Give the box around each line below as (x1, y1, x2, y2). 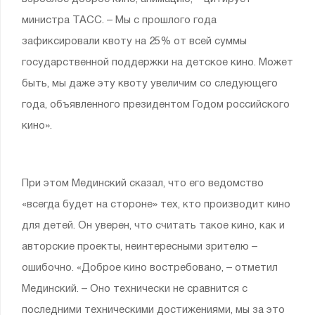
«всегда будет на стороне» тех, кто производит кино (22, 200, 290, 210)
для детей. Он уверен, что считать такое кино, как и (22, 221, 285, 231)
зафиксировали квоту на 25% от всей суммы (22, 37, 247, 46)
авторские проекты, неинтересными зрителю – (22, 242, 257, 252)
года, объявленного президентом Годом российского (22, 100, 290, 110)
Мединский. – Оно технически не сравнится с (22, 284, 247, 294)
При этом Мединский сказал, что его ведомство (22, 179, 264, 188)
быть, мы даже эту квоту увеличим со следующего (22, 79, 278, 89)
